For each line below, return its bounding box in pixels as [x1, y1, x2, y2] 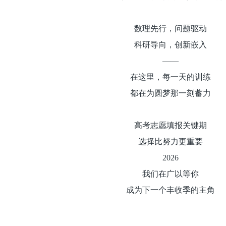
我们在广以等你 [142, 169, 199, 178]
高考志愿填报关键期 [134, 121, 207, 130]
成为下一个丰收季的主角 [126, 185, 215, 194]
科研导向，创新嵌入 [134, 40, 207, 49]
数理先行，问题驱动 [134, 24, 207, 33]
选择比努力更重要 [138, 137, 203, 146]
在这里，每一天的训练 [130, 72, 211, 81]
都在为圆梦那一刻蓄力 [130, 88, 211, 97]
